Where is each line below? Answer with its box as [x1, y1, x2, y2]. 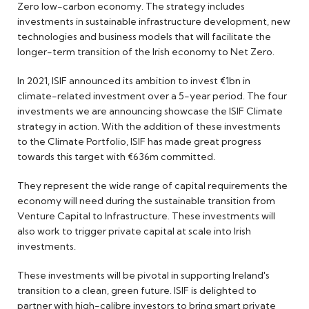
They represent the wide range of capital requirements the [17, 179, 288, 192]
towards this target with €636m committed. [17, 150, 215, 163]
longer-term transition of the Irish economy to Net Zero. [17, 46, 275, 59]
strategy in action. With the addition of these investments [17, 120, 281, 133]
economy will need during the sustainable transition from [17, 195, 275, 208]
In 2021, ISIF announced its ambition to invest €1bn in [17, 74, 250, 88]
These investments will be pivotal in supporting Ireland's [17, 269, 270, 282]
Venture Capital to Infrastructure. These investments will [17, 210, 275, 223]
